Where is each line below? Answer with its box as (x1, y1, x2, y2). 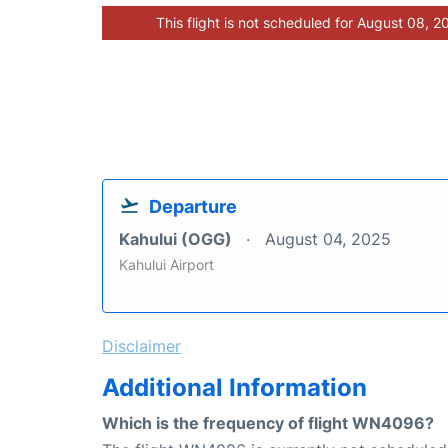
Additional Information (102, 373, 367, 403)
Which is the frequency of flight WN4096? (102, 413, 434, 434)
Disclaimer (102, 336, 181, 357)
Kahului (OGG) (119, 229, 236, 250)
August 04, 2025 (265, 229, 391, 250)
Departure (149, 196, 237, 218)
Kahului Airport (119, 256, 214, 274)
